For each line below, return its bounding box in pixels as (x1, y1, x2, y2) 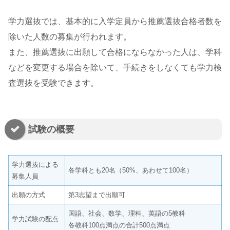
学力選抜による (12, 160, 59, 168)
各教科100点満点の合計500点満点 (68, 221, 170, 229)
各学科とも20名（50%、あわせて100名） (68, 166, 194, 174)
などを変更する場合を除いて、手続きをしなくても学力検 (8, 63, 222, 72)
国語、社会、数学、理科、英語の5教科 (68, 209, 186, 217)
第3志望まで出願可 (68, 190, 126, 199)
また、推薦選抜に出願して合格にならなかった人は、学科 (8, 47, 222, 56)
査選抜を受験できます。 (8, 78, 99, 87)
